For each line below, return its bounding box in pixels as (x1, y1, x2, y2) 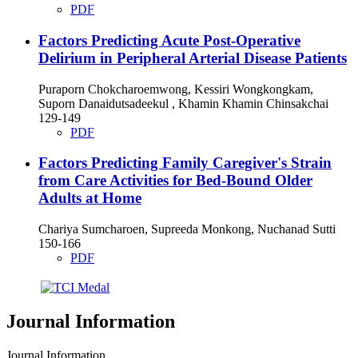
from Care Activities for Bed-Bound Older (38, 172, 312, 189)
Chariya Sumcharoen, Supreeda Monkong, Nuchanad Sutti (38, 222, 336, 236)
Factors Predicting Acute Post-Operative (38, 31, 300, 49)
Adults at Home (38, 189, 141, 207)
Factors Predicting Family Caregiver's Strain (38, 154, 332, 172)
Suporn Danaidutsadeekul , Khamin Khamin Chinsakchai (38, 96, 328, 110)
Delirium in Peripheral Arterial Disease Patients (38, 49, 347, 66)
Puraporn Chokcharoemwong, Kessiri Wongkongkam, (38, 82, 313, 96)
